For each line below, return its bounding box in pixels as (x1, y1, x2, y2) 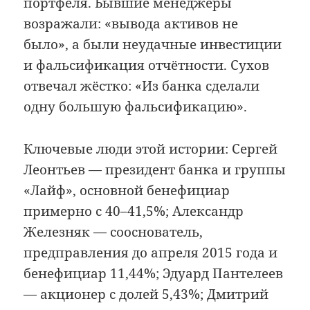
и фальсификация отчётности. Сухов (24, 56, 270, 75)
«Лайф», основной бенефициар (24, 181, 230, 199)
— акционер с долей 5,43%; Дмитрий (24, 284, 269, 303)
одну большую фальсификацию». (24, 98, 248, 116)
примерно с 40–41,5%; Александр (24, 201, 244, 220)
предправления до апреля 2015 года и (24, 243, 278, 262)
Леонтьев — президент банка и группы (24, 160, 286, 179)
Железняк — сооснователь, (24, 222, 203, 241)
